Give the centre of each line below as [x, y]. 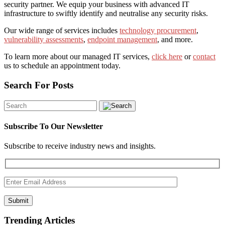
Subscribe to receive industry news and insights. [80, 146]
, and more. [175, 40]
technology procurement [158, 31]
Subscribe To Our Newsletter [53, 126]
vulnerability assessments [44, 40]
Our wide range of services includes [62, 31]
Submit [18, 200]
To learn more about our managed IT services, [78, 57]
